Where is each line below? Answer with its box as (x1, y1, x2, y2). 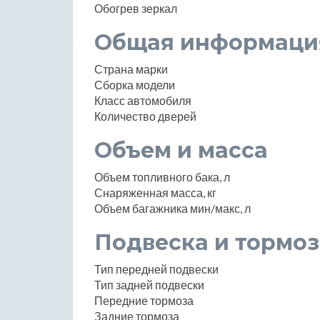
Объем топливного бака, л (94, 169, 230, 184)
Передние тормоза (94, 293, 194, 307)
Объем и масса (94, 136, 268, 164)
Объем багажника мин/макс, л (94, 201, 251, 215)
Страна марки (94, 61, 168, 76)
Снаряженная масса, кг (94, 185, 216, 199)
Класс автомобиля (94, 93, 191, 107)
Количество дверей (94, 109, 196, 123)
